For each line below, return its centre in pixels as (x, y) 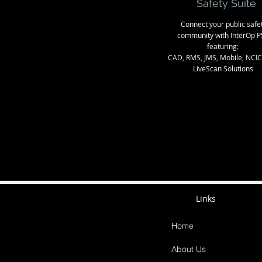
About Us (189, 249)
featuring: (223, 46)
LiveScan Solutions (223, 68)
